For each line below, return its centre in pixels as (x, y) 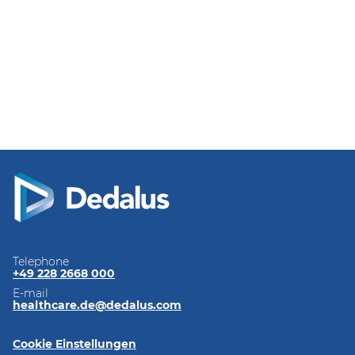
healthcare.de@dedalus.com (97, 305)
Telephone (41, 261)
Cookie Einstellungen (74, 344)
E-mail (31, 293)
